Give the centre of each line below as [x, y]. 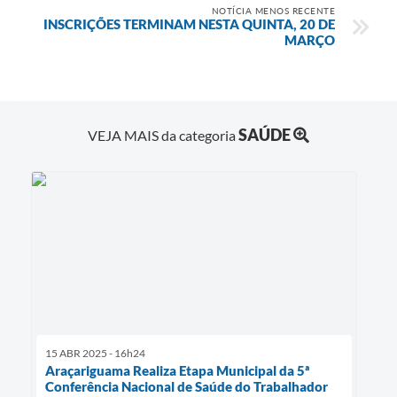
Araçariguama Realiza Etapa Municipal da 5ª [177, 371]
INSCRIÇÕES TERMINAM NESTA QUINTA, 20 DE [189, 23]
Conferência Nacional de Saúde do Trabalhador [187, 387]
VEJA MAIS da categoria [163, 136]
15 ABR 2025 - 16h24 [95, 354]
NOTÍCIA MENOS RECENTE [273, 10]
